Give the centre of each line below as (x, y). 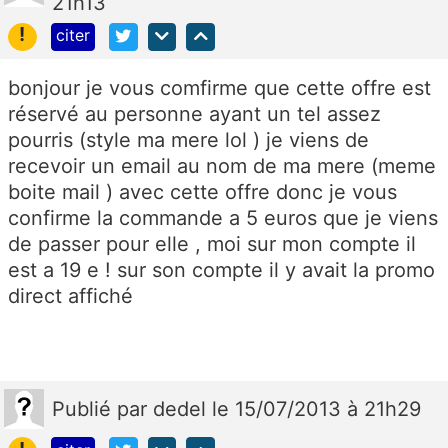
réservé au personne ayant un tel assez (194, 114)
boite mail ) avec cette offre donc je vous (202, 192)
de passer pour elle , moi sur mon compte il (212, 244)
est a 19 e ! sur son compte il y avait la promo (221, 270)
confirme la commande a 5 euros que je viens (223, 218)
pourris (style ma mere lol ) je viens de (188, 140)
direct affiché (70, 296)
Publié (84, 409)
